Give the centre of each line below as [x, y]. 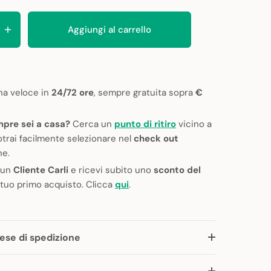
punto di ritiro [145, 124]
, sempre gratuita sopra [145, 93]
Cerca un [92, 124]
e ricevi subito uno [111, 170]
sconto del [177, 170]
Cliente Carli [41, 170]
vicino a [194, 124]
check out [156, 139]
